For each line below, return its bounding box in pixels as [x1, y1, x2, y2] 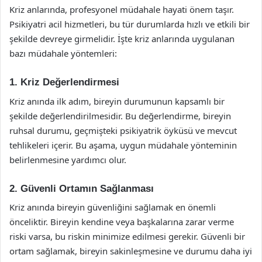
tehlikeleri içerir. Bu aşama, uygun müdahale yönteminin [9, 139, 237, 151]
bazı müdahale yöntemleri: [9, 47, 117, 59]
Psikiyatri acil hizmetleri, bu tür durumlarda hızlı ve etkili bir [9, 18, 250, 30]
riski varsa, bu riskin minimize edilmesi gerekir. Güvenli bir [9, 230, 245, 242]
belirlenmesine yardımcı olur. [9, 153, 126, 166]
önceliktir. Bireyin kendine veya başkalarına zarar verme [9, 216, 234, 227]
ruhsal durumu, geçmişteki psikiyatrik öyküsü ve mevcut [9, 124, 237, 136]
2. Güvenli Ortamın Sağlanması [9, 182, 154, 194]
